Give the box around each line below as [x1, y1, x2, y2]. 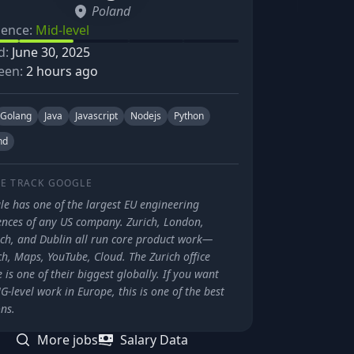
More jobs [36, 331, 98, 348]
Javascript [75, 109, 118, 122]
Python [174, 109, 204, 122]
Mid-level [36, 21, 89, 39]
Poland [91, 2, 130, 20]
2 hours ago [26, 62, 98, 80]
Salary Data [119, 331, 188, 348]
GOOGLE [47, 176, 92, 190]
